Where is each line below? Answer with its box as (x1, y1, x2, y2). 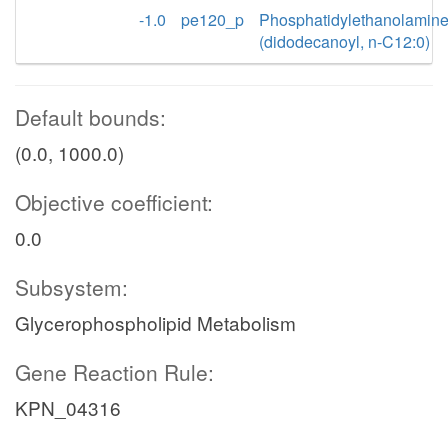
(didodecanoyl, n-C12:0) (259, 30, 430, 53)
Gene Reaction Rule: (15, 357, 214, 387)
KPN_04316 (15, 394, 121, 421)
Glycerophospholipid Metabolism (15, 309, 296, 336)
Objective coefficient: (15, 187, 213, 217)
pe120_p (181, 8, 244, 31)
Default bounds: (15, 102, 166, 132)
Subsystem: (15, 272, 128, 302)
